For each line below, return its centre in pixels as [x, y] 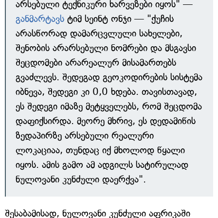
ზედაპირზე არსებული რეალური [85, 136]
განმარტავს [40, 19]
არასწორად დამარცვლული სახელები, [99, 34]
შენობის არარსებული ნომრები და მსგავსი [106, 48]
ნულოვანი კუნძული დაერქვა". [81, 180]
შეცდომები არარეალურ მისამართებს [96, 63]
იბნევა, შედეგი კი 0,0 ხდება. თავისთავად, [106, 92]
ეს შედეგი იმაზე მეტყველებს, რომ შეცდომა [109, 107]
